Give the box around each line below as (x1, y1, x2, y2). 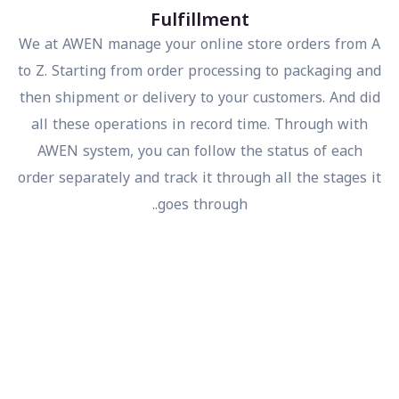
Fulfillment (176, 2, 276, 37)
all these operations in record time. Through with (58, 110, 395, 138)
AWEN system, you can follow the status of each (63, 136, 389, 165)
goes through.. (183, 190, 274, 218)
